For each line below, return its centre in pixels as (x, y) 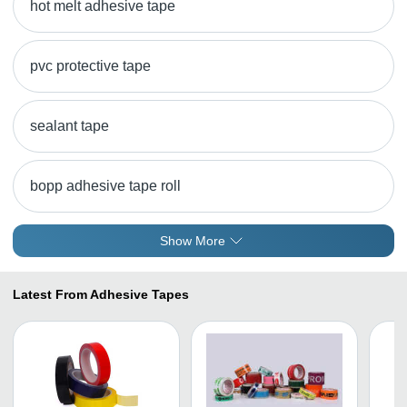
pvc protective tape (90, 66)
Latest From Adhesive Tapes (101, 294)
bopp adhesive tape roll (105, 186)
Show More (193, 241)
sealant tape (69, 126)
